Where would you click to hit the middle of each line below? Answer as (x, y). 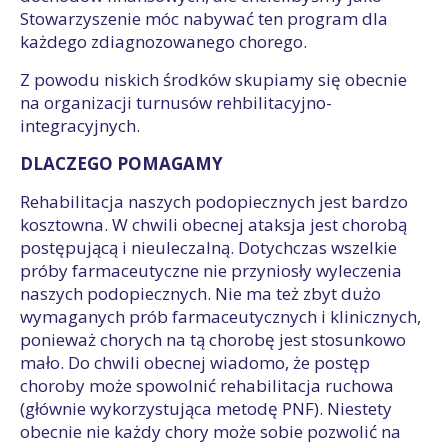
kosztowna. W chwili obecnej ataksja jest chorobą (213, 224)
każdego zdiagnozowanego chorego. (163, 41)
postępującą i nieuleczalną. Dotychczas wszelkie (208, 247)
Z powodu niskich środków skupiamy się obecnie (213, 79)
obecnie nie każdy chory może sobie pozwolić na (210, 431)
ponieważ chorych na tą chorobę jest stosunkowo (213, 339)
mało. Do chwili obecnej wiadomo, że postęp (195, 362)
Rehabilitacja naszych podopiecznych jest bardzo (214, 201)
